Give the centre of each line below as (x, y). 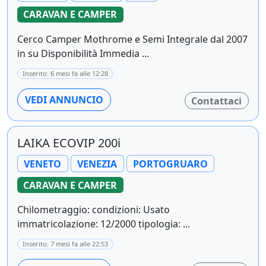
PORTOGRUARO (170, 164)
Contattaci (217, 101)
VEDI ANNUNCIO (64, 100)
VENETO (43, 164)
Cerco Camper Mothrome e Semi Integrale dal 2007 (132, 39)
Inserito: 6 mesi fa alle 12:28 (65, 74)
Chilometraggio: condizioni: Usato (94, 210)
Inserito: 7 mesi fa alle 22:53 (65, 244)
